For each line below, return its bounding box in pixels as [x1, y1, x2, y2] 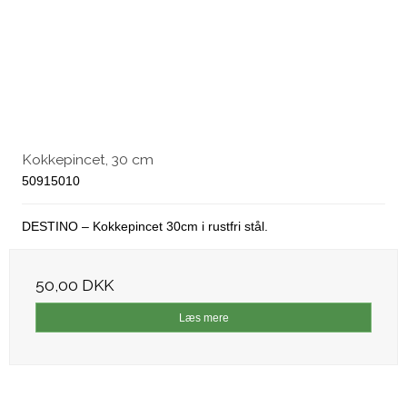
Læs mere [178, 311, 229, 324]
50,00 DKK [35, 276, 114, 295]
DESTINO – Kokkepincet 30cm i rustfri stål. [22, 219, 268, 234]
